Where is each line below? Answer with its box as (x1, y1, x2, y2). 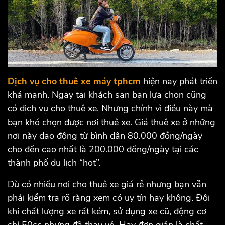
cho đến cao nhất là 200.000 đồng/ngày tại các (8, 143, 198, 156)
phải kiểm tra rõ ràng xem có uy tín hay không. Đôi (8, 192, 210, 204)
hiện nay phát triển (141, 75, 217, 88)
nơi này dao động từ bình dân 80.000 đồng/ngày (8, 130, 202, 142)
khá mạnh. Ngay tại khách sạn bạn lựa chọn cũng (8, 89, 206, 101)
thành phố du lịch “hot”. (8, 157, 101, 169)
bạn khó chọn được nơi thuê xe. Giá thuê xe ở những (8, 116, 215, 129)
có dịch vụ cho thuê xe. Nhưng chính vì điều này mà (8, 102, 213, 115)
